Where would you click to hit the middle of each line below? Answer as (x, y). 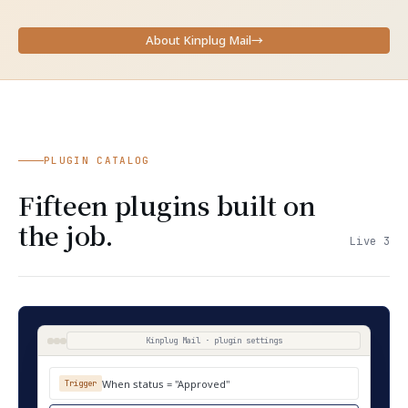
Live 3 (369, 241)
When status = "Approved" (166, 383)
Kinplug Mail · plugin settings (214, 341)
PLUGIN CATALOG (97, 160)
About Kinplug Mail (198, 40)
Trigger (81, 383)
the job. (66, 235)
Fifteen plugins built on (167, 205)
